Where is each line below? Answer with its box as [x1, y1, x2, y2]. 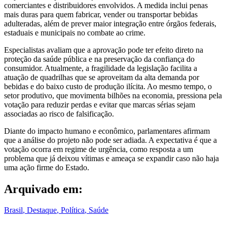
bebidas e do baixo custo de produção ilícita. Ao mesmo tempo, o [4, 82, 212, 91]
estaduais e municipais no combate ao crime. [4, 28, 145, 37]
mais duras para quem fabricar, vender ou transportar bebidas [4, 10, 198, 19]
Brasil [4, 206, 23, 215]
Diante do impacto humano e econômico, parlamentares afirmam [4, 126, 210, 135]
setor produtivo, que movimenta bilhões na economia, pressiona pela [4, 91, 222, 100]
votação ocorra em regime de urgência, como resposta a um [4, 144, 193, 154]
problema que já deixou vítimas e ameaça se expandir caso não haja [4, 154, 219, 163]
